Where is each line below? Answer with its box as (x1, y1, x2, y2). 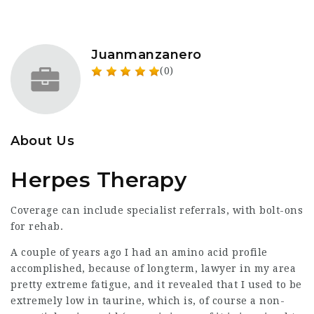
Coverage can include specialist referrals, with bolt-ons (11, 205, 303, 216)
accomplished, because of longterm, (11, 263, 201, 274)
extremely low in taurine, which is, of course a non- (11, 295, 285, 306)
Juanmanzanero (91, 47, 202, 62)
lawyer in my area (200, 263, 296, 274)
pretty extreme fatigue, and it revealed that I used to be (11, 279, 302, 290)
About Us (11, 133, 74, 149)
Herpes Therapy (11, 167, 186, 193)
